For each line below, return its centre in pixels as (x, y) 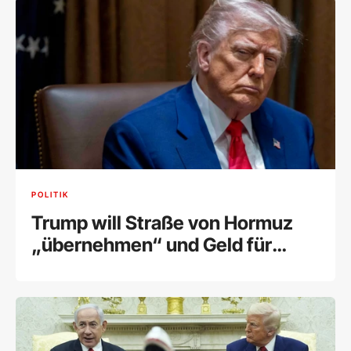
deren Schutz (89, 266)
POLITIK (50, 195)
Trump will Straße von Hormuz (162, 223)
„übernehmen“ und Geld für (152, 244)
